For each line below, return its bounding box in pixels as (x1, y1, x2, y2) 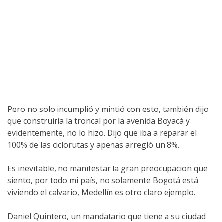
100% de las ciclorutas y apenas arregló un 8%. (7, 139, 179, 151)
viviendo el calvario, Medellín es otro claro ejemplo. (7, 187, 199, 198)
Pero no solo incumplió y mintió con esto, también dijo (7, 104, 209, 115)
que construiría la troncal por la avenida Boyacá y (7, 115, 190, 127)
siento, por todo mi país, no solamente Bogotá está (7, 175, 198, 186)
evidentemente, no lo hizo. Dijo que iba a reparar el (7, 127, 197, 139)
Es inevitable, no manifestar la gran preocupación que (7, 163, 208, 174)
